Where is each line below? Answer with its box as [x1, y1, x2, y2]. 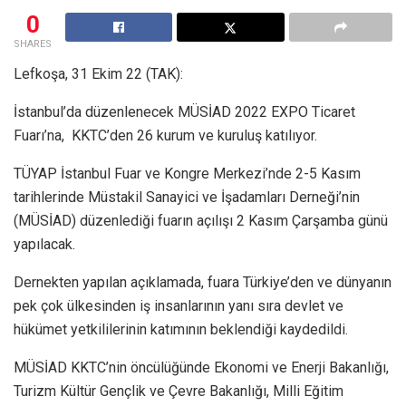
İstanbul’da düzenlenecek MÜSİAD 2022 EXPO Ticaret [14, 102, 355, 121]
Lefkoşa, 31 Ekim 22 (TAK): [14, 64, 183, 82]
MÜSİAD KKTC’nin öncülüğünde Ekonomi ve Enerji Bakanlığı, [14, 358, 389, 376]
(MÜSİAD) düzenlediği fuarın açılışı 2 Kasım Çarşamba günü [14, 211, 388, 229]
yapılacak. [14, 235, 75, 253]
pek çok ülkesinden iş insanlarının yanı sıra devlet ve [14, 296, 343, 314]
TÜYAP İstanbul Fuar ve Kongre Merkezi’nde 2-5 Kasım [14, 164, 361, 182]
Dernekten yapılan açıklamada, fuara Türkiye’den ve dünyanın [14, 273, 391, 291]
